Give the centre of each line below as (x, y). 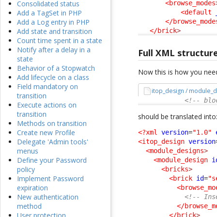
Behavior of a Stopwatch (56, 68)
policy (26, 170)
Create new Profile (46, 133)
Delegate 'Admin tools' (53, 142)
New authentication (48, 197)
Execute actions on (47, 105)
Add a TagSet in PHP (49, 13)
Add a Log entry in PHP (53, 22)
